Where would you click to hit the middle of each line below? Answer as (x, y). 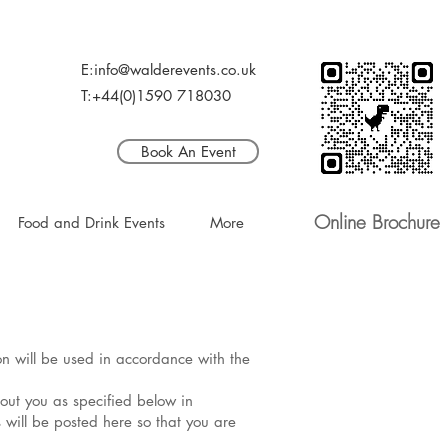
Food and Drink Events (91, 222)
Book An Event (188, 151)
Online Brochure (377, 222)
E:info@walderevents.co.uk (168, 69)
